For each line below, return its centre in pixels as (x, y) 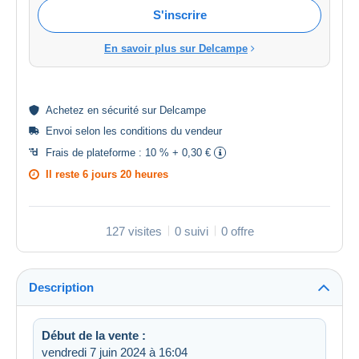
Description (61, 287)
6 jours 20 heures (125, 174)
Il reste (64, 174)
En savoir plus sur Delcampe (176, 48)
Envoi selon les (83, 131)
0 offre (237, 231)
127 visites (133, 231)
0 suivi (191, 231)
